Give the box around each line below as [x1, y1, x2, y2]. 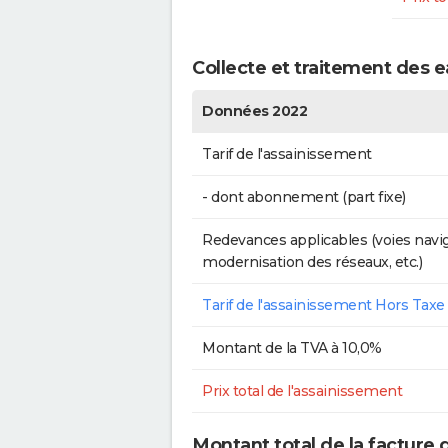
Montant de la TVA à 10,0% [202, 338, 382, 357]
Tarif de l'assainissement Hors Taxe [202, 295, 445, 314]
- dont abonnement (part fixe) [202, 187, 406, 206]
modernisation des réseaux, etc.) [202, 252, 422, 271]
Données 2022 [202, 101, 307, 120]
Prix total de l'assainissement [202, 381, 402, 400]
